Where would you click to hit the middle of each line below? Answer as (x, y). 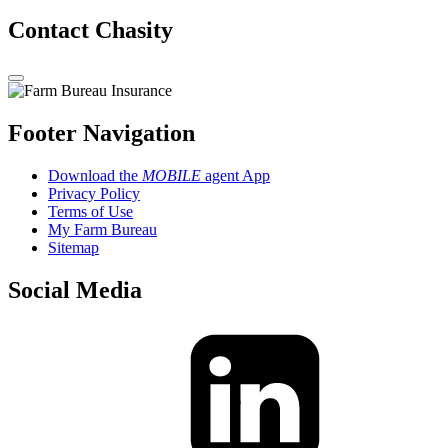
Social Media (75, 290)
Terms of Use (90, 212)
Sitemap (73, 248)
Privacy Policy (94, 194)
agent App (235, 176)
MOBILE (171, 176)
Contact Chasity (90, 30)
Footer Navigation (101, 133)
